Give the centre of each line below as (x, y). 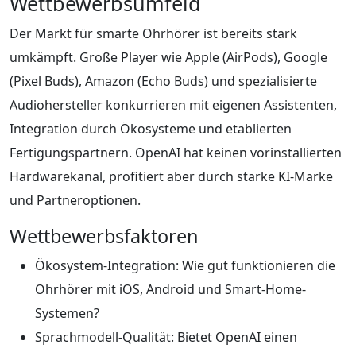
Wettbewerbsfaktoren (104, 236)
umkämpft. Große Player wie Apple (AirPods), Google (168, 57)
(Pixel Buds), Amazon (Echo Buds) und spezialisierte (163, 81)
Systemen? (67, 313)
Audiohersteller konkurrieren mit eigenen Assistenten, (173, 104)
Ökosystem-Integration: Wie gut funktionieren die (185, 265)
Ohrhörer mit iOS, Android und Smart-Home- (170, 289)
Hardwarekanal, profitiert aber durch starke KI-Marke (171, 176)
